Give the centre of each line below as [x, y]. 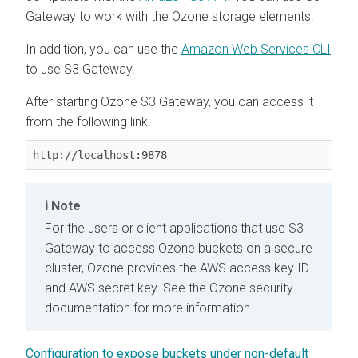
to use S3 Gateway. [80, 69]
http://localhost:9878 [100, 155]
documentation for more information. [149, 308]
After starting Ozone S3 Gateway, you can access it [169, 101]
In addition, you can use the [103, 49]
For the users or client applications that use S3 [174, 228]
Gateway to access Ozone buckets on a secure [179, 248]
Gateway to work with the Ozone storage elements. [170, 16]
